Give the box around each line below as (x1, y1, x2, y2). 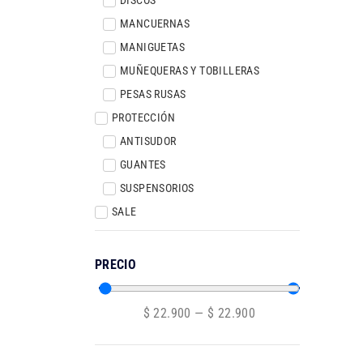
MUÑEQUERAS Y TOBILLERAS (120, 63, 260, 77)
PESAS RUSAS (120, 87, 186, 100)
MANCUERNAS (120, 16, 190, 30)
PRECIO (95, 257, 136, 272)
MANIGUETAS (120, 40, 185, 53)
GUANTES (120, 157, 166, 171)
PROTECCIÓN (112, 110, 175, 124)
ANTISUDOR (120, 134, 177, 147)
